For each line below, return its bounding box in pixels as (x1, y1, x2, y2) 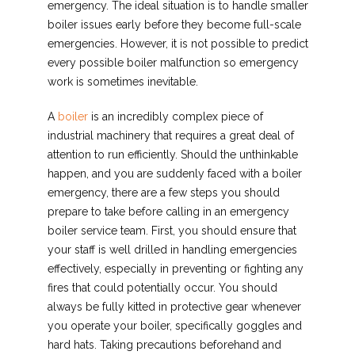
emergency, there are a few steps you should (47, 186, 280, 200)
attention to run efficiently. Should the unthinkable (47, 148, 298, 162)
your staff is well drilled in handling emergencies (47, 243, 297, 257)
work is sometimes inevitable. (47, 75, 198, 89)
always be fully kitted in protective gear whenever (47, 300, 301, 314)
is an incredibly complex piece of (87, 110, 263, 124)
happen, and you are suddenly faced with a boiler (47, 167, 302, 181)
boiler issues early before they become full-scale (47, 18, 301, 32)
